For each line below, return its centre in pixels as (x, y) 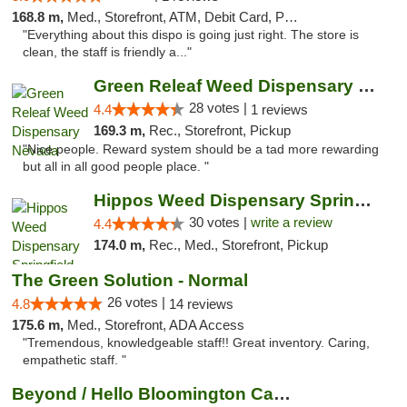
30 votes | (219, 222)
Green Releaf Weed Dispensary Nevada (366, 86)
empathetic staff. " (74, 360)
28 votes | (219, 108)
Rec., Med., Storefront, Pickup (238, 245)
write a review (291, 222)
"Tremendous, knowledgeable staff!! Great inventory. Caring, (196, 343)
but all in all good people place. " (116, 167)
